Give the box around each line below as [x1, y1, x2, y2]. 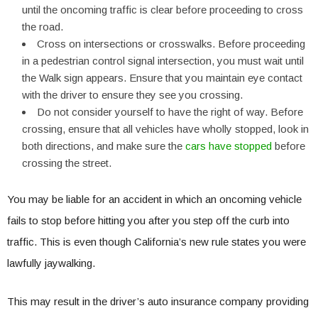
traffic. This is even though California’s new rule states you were [7, 236, 306, 248]
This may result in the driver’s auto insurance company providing [7, 295, 309, 307]
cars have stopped [185, 140, 272, 152]
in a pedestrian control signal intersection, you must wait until [22, 55, 304, 67]
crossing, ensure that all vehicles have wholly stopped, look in [22, 123, 309, 135]
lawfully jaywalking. [7, 257, 95, 269]
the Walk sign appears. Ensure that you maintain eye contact [22, 72, 302, 84]
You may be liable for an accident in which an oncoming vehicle [7, 193, 302, 205]
